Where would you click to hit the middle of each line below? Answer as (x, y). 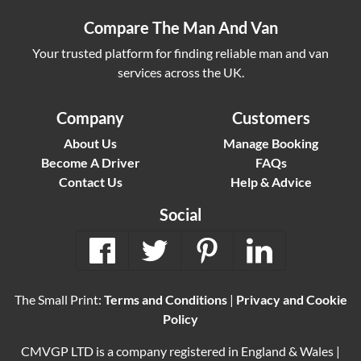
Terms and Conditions (165, 300)
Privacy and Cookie (291, 300)
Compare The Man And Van (180, 28)
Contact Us (90, 182)
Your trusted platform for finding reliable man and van (180, 53)
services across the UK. (180, 73)
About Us (90, 143)
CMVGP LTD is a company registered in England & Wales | (180, 351)
